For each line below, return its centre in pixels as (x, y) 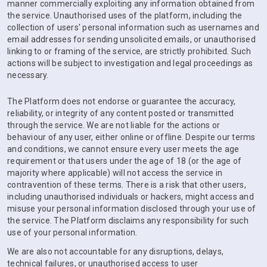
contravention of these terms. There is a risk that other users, (127, 185)
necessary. (28, 75)
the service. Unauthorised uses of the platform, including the (125, 15)
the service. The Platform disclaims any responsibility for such (128, 221)
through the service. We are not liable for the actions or (114, 125)
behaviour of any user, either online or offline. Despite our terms (131, 137)
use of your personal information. (72, 232)
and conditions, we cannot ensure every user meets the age (123, 149)
